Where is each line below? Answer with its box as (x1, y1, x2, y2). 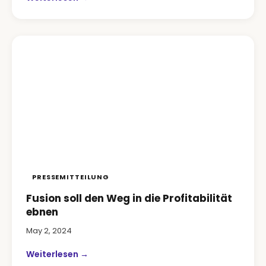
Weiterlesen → (26, 248, 88, 260)
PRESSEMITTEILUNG (32, 172, 110, 182)
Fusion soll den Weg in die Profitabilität (26, 191, 232, 205)
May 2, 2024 (26, 225, 72, 236)
